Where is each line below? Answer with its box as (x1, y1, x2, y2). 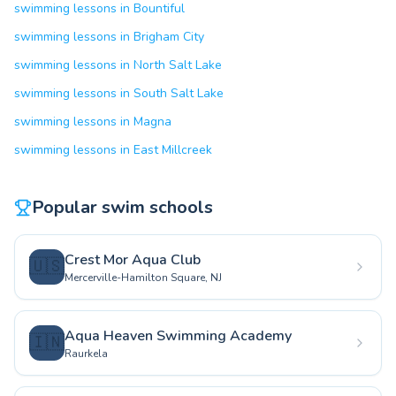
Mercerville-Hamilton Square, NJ (65, 270, 222, 285)
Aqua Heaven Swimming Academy (65, 326, 292, 346)
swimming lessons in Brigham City (14, 28, 204, 45)
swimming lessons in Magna (14, 113, 171, 130)
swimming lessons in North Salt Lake (14, 57, 222, 73)
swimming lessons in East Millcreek (14, 141, 212, 158)
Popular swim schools (32, 195, 213, 219)
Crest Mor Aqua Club (65, 250, 201, 270)
